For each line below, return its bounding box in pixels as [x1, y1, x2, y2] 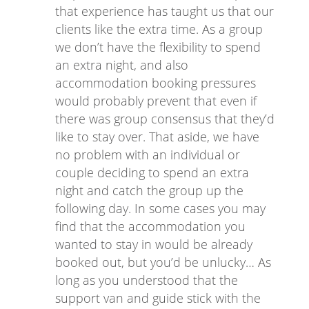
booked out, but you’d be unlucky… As [55, 254, 271, 271]
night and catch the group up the [55, 182, 243, 199]
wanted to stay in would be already [55, 236, 252, 253]
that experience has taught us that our [55, 3, 274, 20]
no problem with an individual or [55, 146, 240, 163]
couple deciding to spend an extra [55, 164, 249, 181]
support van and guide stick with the [55, 290, 261, 307]
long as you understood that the [55, 272, 238, 289]
